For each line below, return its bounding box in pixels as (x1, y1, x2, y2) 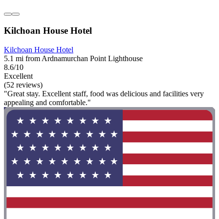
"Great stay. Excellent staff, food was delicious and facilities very (4, 89, 204, 98)
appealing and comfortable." (4, 98, 91, 107)
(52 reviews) (4, 80, 43, 89)
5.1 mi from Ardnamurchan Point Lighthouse (4, 54, 143, 63)
